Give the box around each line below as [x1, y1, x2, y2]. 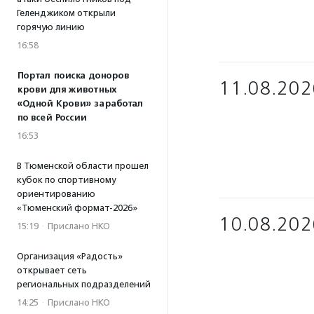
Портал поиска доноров [17, 70, 129, 81]
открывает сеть [17, 265, 87, 275]
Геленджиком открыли [17, 8, 116, 18]
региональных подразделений [17, 279, 151, 289]
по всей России [17, 112, 86, 123]
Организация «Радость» [17, 251, 123, 261]
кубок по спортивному [17, 175, 116, 185]
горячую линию [17, 22, 85, 32]
